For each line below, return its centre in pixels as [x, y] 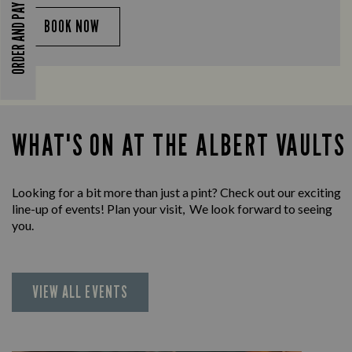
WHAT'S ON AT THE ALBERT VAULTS [179, 144]
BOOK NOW [72, 26]
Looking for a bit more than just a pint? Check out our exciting [176, 192]
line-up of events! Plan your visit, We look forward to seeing [172, 208]
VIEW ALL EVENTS [80, 291]
